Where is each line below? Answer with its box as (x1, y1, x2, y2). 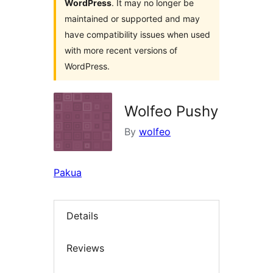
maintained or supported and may (65, 13, 200, 24)
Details (66, 210, 98, 222)
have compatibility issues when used (65, 29, 210, 40)
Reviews (66, 241, 104, 254)
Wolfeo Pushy (124, 102, 218, 120)
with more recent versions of (65, 45, 177, 55)
